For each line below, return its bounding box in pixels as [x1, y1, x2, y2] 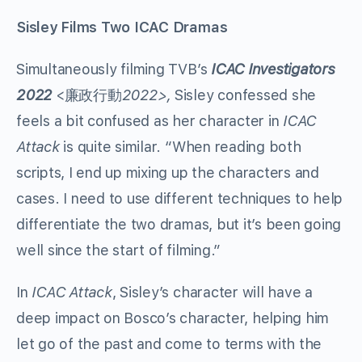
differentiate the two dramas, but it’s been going [16, 216, 342, 234]
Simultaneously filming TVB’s [16, 61, 212, 78]
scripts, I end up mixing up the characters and [16, 164, 319, 182]
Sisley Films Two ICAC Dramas [16, 19, 228, 36]
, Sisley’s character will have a [112, 284, 313, 301]
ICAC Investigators [211, 61, 335, 78]
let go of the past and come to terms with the [16, 335, 322, 353]
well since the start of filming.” [16, 242, 221, 259]
